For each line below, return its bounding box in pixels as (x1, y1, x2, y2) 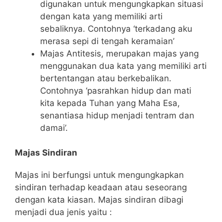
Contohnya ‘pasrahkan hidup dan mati (40, 85, 191, 96)
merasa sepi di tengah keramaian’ (40, 36, 174, 46)
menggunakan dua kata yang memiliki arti (40, 60, 207, 71)
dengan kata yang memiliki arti (40, 11, 163, 21)
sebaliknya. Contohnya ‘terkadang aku (40, 23, 192, 34)
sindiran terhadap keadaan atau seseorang (15, 182, 187, 193)
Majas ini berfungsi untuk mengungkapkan (15, 170, 184, 180)
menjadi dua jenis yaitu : (15, 207, 112, 218)
